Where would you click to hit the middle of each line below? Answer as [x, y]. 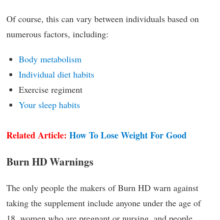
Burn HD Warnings [50, 162]
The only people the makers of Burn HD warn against [102, 188]
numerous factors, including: [57, 34]
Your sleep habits [49, 104]
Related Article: [37, 135]
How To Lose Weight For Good [128, 135]
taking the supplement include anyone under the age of [104, 203]
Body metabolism [50, 59]
